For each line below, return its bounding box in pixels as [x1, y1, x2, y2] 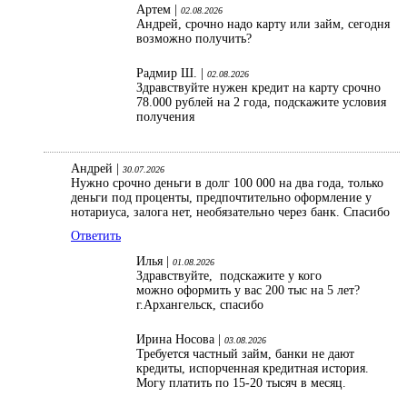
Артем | [136, 2, 181, 16]
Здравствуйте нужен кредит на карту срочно [136, 80, 381, 94]
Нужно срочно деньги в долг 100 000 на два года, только [71, 175, 383, 190]
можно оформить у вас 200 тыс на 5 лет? [136, 283, 360, 297]
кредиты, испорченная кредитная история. [136, 361, 369, 375]
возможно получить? [136, 31, 252, 45]
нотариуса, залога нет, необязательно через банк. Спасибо [71, 204, 390, 219]
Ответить [71, 228, 121, 243]
